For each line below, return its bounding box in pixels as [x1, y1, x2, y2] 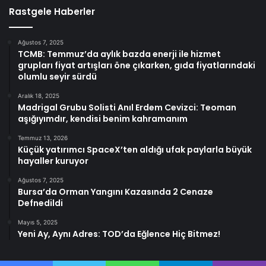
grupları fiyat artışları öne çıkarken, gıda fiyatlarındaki [18, 59, 255, 72]
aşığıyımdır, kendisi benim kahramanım [18, 113, 188, 125]
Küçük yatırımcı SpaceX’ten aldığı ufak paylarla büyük [18, 144, 252, 156]
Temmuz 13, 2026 [18, 134, 68, 142]
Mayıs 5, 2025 [18, 218, 58, 226]
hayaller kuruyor [18, 155, 88, 167]
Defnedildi [18, 197, 63, 210]
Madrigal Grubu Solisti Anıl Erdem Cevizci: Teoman [18, 102, 236, 114]
